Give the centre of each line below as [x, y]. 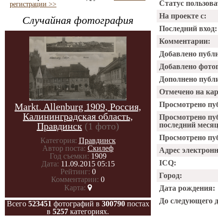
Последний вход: [188, 28]
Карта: [75, 188]
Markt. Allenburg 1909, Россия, [78, 107]
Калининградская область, [78, 116]
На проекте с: [183, 16]
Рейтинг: [75, 172]
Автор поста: [64, 148]
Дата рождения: [187, 188]
